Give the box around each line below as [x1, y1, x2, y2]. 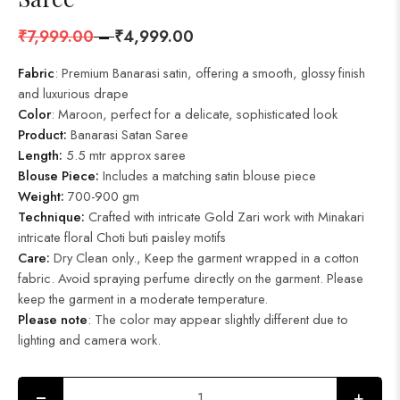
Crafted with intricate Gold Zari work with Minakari [88, 207, 364, 226]
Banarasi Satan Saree [67, 125, 188, 144]
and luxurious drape [18, 84, 129, 103]
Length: [18, 146, 62, 164]
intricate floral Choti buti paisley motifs [18, 228, 226, 246]
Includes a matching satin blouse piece [99, 166, 316, 185]
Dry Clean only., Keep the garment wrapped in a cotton [50, 248, 359, 267]
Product [18, 125, 63, 144]
